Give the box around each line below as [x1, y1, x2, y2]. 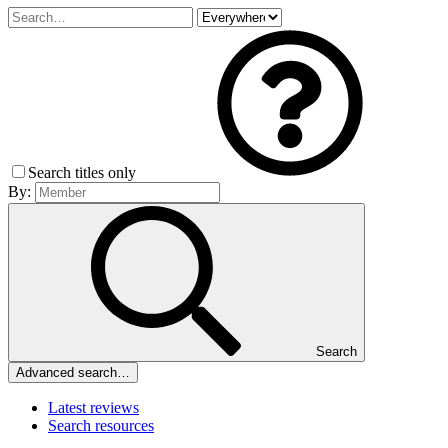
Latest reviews [48, 399, 139, 417]
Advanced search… [16, 365, 130, 381]
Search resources [48, 417, 154, 435]
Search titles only [28, 164, 140, 182]
